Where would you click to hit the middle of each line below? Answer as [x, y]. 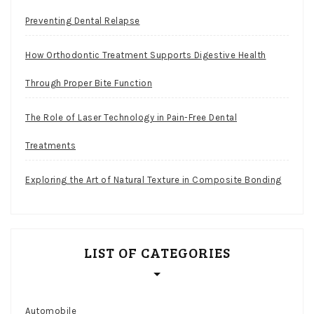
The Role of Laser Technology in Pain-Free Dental [131, 117]
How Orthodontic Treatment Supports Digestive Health [146, 55]
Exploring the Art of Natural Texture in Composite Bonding [153, 179]
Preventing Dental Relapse [83, 20]
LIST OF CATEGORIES [157, 252]
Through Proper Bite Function [89, 83]
